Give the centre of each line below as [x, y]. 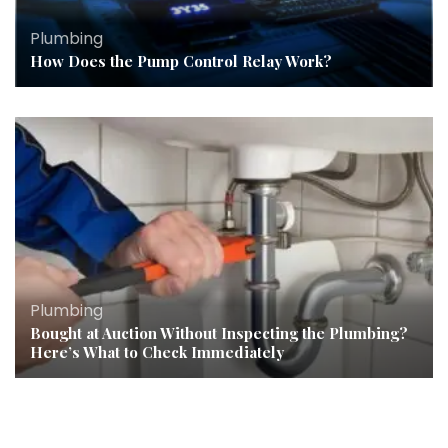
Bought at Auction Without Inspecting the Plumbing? [219, 333]
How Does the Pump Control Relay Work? [181, 61]
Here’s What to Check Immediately [157, 352]
